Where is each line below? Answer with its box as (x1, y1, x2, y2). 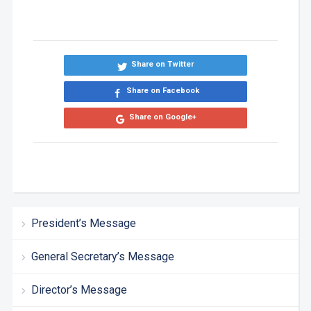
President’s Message (31, 216, 136, 230)
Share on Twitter (131, 59, 194, 69)
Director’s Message (31, 283, 127, 296)
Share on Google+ (128, 112, 196, 121)
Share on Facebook (126, 85, 199, 95)
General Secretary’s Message (31, 249, 174, 263)
